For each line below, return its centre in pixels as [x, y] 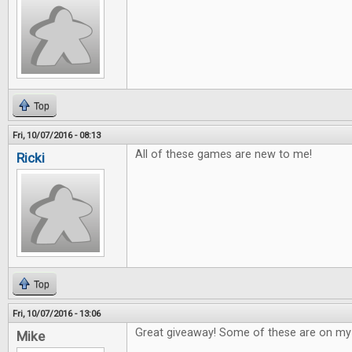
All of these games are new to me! [224, 155]
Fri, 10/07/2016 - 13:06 [57, 314]
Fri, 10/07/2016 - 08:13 [57, 136]
